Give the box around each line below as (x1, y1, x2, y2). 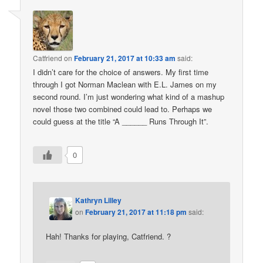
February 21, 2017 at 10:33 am (74, 53, 176, 64)
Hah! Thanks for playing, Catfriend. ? (46, 230, 171, 242)
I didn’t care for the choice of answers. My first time (33, 66, 209, 78)
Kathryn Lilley (75, 194, 122, 205)
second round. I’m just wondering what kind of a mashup (33, 91, 225, 103)
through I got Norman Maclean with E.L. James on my (33, 79, 217, 90)
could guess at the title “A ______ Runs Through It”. (33, 116, 209, 127)
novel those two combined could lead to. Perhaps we (33, 103, 213, 115)
